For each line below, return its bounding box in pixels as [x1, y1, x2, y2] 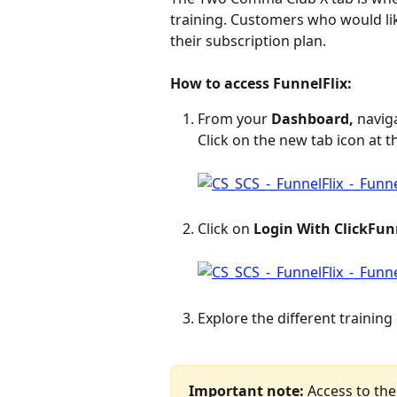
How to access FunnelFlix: [170, 73, 352, 93]
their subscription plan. [170, 30, 326, 51]
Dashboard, [271, 109, 354, 129]
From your [198, 109, 271, 129]
